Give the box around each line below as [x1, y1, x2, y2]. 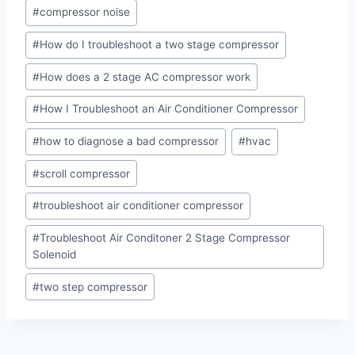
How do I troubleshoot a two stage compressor [40, 38, 280, 52]
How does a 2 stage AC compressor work [40, 70, 251, 83]
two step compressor [40, 280, 148, 293]
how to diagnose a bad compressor [40, 135, 219, 148]
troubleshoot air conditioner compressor [40, 199, 244, 212]
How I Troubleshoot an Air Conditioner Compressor [40, 102, 299, 116]
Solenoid [32, 248, 77, 261]
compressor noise [40, 6, 131, 19]
